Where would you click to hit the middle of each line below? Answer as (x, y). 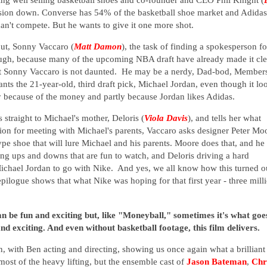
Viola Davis (166, 118)
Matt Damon (98, 46)
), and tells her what (224, 118)
